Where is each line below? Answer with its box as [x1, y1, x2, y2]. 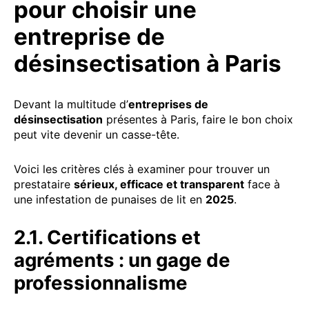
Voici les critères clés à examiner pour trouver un [14, 161, 270, 176]
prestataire [14, 177, 74, 191]
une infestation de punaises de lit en [14, 192, 206, 206]
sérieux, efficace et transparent [74, 177, 244, 191]
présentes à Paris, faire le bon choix [103, 112, 293, 126]
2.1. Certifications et [14, 225, 201, 249]
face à [244, 177, 280, 191]
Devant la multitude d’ [14, 97, 128, 111]
